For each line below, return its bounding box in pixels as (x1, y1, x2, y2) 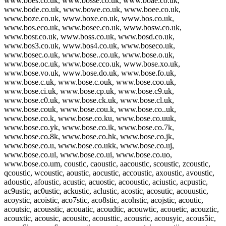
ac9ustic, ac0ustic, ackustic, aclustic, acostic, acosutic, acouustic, (4, 186, 208, 195)
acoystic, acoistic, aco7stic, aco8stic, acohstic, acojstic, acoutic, (4, 195, 203, 204)
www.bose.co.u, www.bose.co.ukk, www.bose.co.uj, (4, 141, 174, 150)
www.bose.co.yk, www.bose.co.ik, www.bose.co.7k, (4, 123, 174, 132)
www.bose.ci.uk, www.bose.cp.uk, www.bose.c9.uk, (4, 86, 174, 95)
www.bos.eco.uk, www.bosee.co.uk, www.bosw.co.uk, (4, 23, 182, 32)
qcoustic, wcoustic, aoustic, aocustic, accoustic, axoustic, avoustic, (4, 168, 214, 177)
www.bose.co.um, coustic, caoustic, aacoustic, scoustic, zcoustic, (4, 159, 210, 168)
